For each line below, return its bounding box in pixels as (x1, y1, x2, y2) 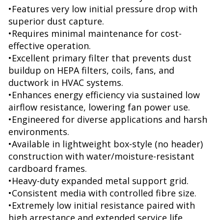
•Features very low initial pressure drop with (8, 2, 197, 15)
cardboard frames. (8, 162, 87, 174)
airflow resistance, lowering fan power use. (8, 101, 190, 113)
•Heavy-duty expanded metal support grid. (8, 174, 189, 187)
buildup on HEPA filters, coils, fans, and (8, 64, 174, 76)
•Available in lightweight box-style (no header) (8, 137, 203, 150)
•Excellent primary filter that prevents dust (8, 52, 192, 64)
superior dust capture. (8, 15, 104, 27)
